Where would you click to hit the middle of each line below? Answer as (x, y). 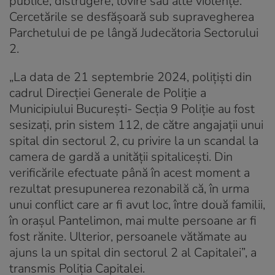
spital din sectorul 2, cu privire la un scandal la (134, 141)
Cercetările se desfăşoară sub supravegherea (132, 17)
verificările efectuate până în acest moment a (130, 172)
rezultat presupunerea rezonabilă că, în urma (129, 188)
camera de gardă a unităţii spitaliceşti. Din (121, 157)
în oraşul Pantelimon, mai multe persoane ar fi (133, 220)
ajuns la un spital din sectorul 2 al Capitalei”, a (133, 252)
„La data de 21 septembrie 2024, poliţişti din (130, 77)
